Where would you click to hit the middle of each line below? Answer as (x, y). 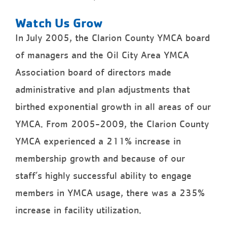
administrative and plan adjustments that (103, 89)
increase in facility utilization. (78, 210)
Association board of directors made (93, 72)
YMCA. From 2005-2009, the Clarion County (112, 124)
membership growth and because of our (100, 158)
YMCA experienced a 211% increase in (98, 141)
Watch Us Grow (59, 22)
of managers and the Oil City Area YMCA (102, 55)
